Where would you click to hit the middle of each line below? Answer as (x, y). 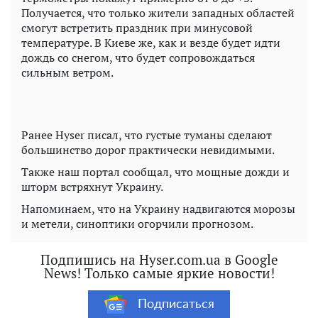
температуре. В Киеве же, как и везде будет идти (151, 43)
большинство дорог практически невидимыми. (148, 150)
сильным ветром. (67, 73)
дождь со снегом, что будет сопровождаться (138, 58)
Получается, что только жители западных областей (158, 13)
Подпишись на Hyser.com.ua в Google (159, 260)
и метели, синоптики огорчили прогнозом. (137, 224)
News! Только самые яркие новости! (159, 273)
